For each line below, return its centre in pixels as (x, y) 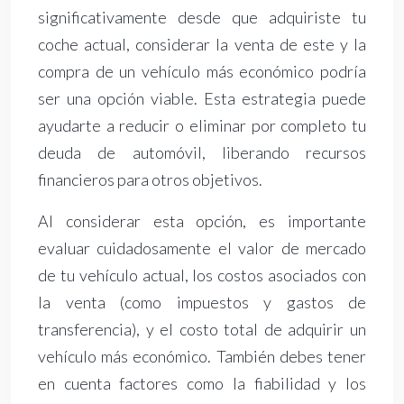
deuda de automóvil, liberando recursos (202, 153)
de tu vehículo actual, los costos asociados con (202, 275)
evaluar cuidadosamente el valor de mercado (202, 248)
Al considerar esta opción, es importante (202, 221)
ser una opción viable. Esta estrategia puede (202, 99)
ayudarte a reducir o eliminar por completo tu (202, 126)
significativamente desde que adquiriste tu (202, 18)
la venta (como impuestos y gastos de (202, 303)
